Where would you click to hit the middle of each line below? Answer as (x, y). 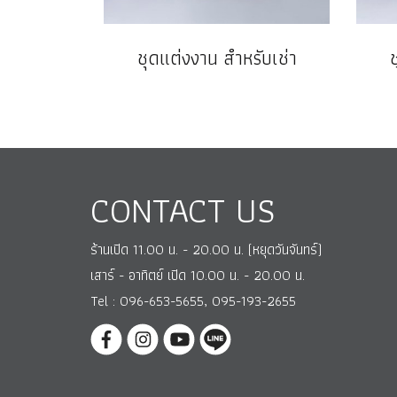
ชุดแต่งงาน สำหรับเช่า (217, 58)
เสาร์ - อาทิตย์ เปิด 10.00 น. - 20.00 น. (198, 275)
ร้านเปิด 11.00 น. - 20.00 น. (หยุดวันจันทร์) (206, 249)
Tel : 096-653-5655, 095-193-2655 (193, 301)
